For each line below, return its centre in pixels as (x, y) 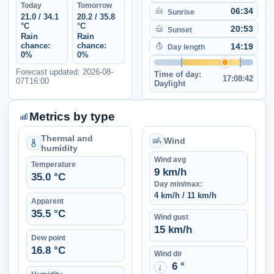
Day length (186, 47)
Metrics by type (72, 117)
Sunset (180, 30)
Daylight (170, 83)
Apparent (47, 201)
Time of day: (178, 74)
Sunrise (181, 12)
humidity (59, 148)
